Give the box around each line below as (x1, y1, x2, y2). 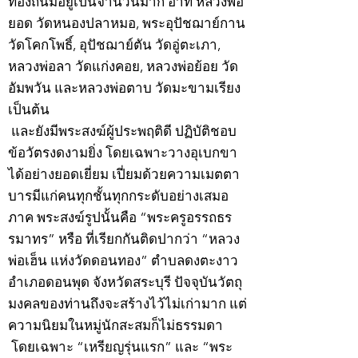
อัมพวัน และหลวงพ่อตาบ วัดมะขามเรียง (8, 80, 241, 97)
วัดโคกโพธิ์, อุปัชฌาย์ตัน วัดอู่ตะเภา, (8, 37, 221, 54)
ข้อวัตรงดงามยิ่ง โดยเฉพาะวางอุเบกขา (8, 145, 237, 161)
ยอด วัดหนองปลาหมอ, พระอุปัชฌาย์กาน (8, 15, 245, 32)
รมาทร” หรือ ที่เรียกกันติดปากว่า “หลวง (8, 231, 240, 248)
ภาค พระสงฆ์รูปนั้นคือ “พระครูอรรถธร (8, 209, 232, 226)
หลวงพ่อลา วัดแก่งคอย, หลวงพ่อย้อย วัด (8, 58, 238, 75)
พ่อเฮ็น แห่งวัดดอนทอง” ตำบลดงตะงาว (8, 253, 238, 269)
